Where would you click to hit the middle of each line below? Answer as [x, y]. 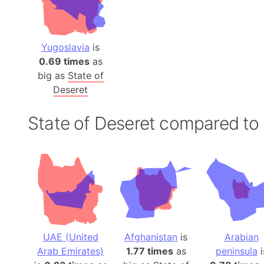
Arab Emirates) [70, 251]
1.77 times [149, 251]
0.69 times [64, 62]
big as [52, 76]
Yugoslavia [65, 47]
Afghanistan [151, 237]
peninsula [236, 251]
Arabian [241, 237]
